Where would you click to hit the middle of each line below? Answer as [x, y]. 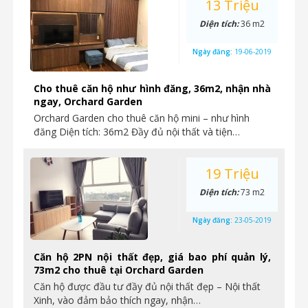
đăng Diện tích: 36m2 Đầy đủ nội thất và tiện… [137, 132]
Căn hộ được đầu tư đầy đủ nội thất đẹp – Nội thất [147, 286]
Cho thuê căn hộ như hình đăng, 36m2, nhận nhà [152, 88]
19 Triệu [232, 174]
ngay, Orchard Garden [88, 101]
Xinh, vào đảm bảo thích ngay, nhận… [117, 300]
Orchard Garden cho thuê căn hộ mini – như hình [142, 118]
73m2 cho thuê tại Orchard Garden [119, 270]
